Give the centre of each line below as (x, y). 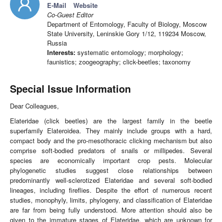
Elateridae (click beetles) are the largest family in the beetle (111, 121)
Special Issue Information (70, 89)
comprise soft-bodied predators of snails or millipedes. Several (111, 151)
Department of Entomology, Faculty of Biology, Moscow (127, 24)
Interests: (61, 53)
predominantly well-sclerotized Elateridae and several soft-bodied (111, 180)
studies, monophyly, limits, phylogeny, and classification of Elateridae (111, 200)
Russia (57, 43)
